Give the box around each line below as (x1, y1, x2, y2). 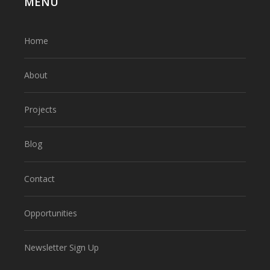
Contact (24, 172, 55, 184)
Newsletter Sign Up (24, 242, 99, 254)
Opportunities (24, 207, 77, 219)
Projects (24, 104, 57, 116)
